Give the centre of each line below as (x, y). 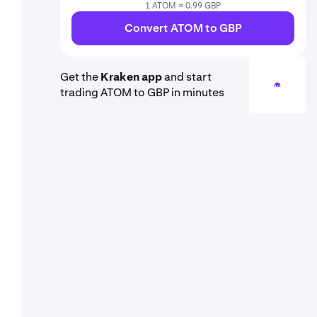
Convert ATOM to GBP (183, 28)
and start (187, 77)
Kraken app (131, 77)
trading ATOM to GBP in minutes (142, 92)
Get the (80, 77)
